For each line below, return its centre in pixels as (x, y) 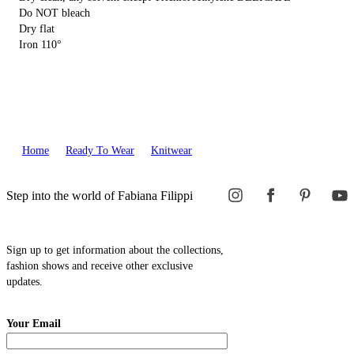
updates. (24, 281)
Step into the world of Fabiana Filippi (100, 195)
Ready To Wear (100, 150)
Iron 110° (40, 44)
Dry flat (37, 28)
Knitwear (171, 150)
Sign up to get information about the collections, (115, 250)
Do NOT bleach (55, 13)
